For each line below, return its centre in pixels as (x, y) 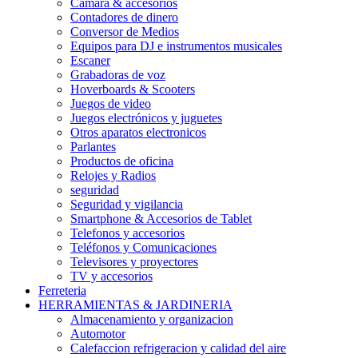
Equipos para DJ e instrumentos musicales (176, 46)
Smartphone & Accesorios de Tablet (161, 219)
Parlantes (93, 147)
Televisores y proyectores (134, 262)
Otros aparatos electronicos (138, 133)
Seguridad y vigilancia (127, 205)
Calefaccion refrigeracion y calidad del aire (178, 348)
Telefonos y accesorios (127, 233)
